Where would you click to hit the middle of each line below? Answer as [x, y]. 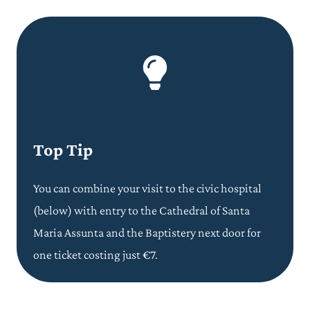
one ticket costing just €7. [95, 254]
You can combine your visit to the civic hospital [147, 188]
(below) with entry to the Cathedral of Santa [142, 210]
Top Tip [63, 149]
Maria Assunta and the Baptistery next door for [147, 232]
